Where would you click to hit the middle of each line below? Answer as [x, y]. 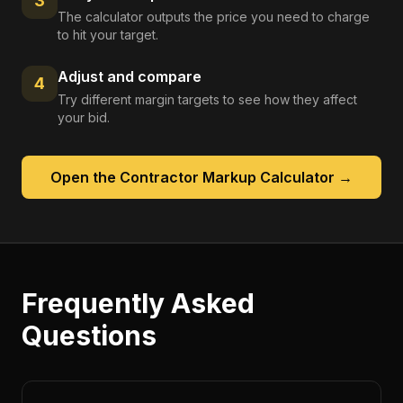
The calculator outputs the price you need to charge [214, 17]
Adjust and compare [130, 76]
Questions [89, 336]
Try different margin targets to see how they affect [207, 99]
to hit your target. [108, 35]
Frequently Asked [138, 303]
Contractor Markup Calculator [227, 177]
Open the [85, 177]
